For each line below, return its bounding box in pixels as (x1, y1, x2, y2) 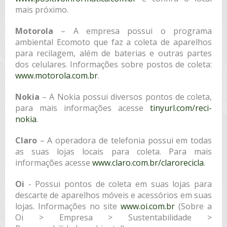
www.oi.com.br (121, 201, 175, 212)
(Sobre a (175, 201, 212, 212)
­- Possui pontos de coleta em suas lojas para (24, 178, 212, 190)
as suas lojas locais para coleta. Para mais (15, 146, 212, 158)
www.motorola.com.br (15, 70, 98, 82)
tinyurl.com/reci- (150, 102, 212, 114)
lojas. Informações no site (15, 201, 121, 212)
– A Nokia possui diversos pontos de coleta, (39, 91, 212, 103)
